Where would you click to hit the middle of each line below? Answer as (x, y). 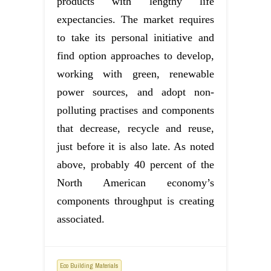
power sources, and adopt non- (135, 92)
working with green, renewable (135, 74)
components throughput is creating (135, 201)
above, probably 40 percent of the (135, 165)
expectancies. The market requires (135, 20)
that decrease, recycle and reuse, (135, 129)
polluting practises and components (135, 110)
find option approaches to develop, (135, 56)
